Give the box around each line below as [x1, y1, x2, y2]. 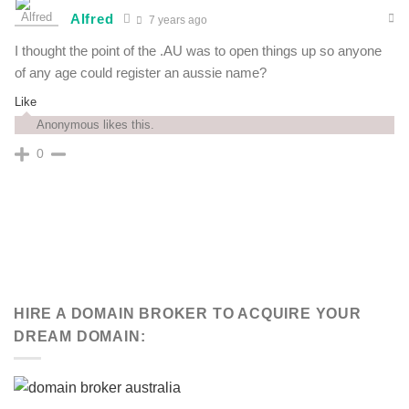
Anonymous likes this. [37, 117, 154, 131]
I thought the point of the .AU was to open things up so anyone [15, 42, 382, 58]
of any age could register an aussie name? [15, 64, 267, 80]
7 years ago [146, 13, 208, 26]
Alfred [70, 11, 114, 27]
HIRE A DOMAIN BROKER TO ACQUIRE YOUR [14, 305, 362, 321]
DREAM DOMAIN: [14, 328, 146, 344]
